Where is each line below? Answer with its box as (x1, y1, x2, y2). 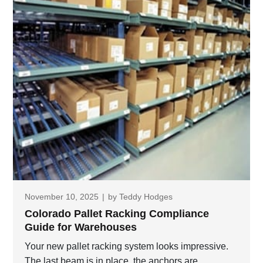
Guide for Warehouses (25, 221, 137, 234)
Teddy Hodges (119, 192, 173, 202)
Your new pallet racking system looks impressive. (25, 241, 228, 252)
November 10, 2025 (25, 192, 99, 202)
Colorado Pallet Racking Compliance (25, 208, 209, 220)
